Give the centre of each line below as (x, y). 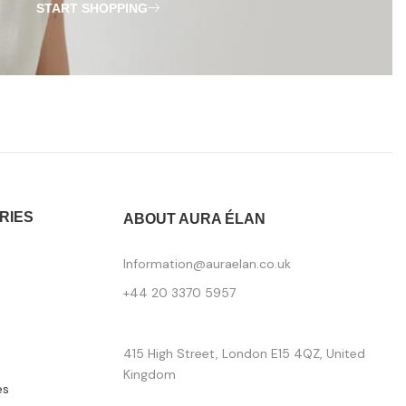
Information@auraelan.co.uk (207, 264)
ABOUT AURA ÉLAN (194, 219)
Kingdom (149, 375)
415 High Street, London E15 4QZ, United (244, 354)
